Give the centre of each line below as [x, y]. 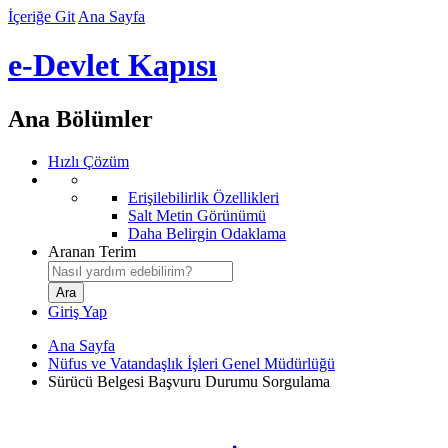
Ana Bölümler [80, 118]
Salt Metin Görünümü [197, 215]
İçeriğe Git [41, 16]
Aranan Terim [92, 251]
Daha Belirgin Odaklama [207, 233]
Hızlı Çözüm [88, 161]
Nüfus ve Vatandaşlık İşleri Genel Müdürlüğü [191, 363]
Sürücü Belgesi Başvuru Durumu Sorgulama [189, 381]
